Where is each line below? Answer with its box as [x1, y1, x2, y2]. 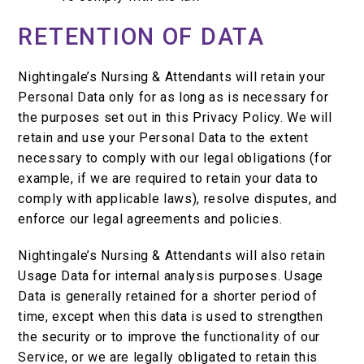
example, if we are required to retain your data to [18, 171, 318, 187]
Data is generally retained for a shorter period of [18, 288, 318, 305]
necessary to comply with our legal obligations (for [18, 150, 333, 167]
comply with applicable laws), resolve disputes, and [18, 191, 338, 207]
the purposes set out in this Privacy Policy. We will [18, 110, 332, 126]
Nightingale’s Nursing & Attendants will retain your [18, 69, 327, 85]
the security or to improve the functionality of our [18, 329, 321, 345]
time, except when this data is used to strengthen [18, 309, 323, 325]
